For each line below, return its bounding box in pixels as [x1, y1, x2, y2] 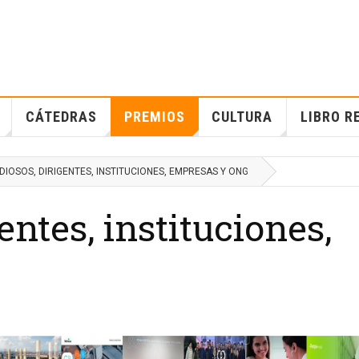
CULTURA [211, 108, 272, 125]
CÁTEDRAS [25, 108, 97, 125]
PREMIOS [123, 108, 185, 125]
